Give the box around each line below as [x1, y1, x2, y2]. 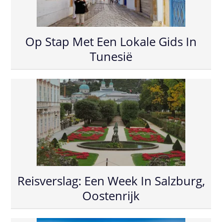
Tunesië [90, 48, 132, 65]
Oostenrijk [82, 187, 140, 204]
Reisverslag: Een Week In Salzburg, [17, 172, 205, 189]
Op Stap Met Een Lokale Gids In [25, 33, 197, 50]
